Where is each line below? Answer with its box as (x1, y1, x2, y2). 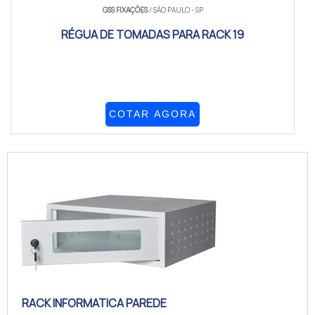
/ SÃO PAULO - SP (147, 5, 203, 15)
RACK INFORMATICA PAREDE (22, 295, 167, 311)
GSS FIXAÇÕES (102, 5, 148, 15)
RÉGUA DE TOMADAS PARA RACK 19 (61, 27, 245, 42)
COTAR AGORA (109, 108, 197, 120)
